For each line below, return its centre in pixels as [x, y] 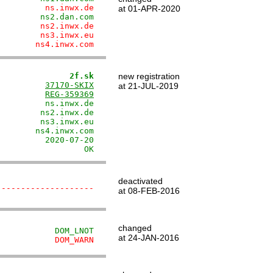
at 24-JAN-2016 [149, 238]
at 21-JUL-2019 [148, 86]
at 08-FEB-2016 [149, 191]
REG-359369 [69, 94]
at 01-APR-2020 [149, 9]
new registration [149, 76]
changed [135, 228]
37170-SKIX [69, 85]
